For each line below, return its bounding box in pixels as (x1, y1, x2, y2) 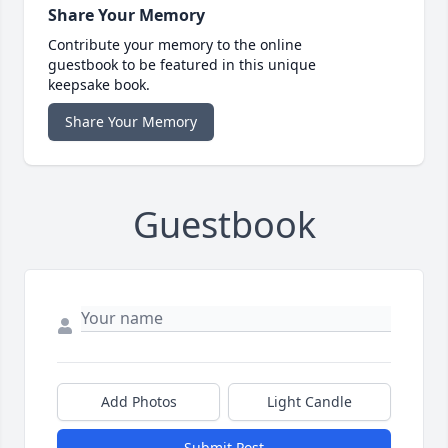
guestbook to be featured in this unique (48, 54, 316, 74)
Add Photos (100, 391, 177, 411)
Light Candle (267, 391, 352, 411)
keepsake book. (48, 74, 150, 94)
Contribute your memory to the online (48, 34, 302, 54)
